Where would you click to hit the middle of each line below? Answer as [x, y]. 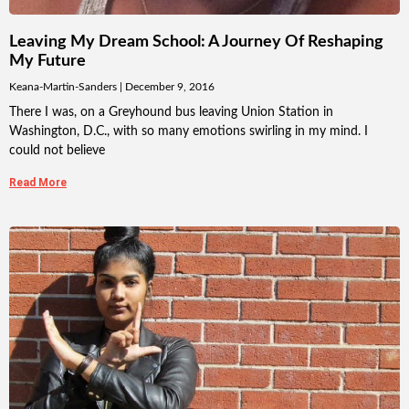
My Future [47, 62]
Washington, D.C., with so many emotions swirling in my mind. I [189, 132]
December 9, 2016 [168, 87]
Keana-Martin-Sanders [64, 87]
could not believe [57, 151]
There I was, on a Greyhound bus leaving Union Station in [171, 113]
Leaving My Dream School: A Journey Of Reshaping [196, 42]
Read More [38, 183]
